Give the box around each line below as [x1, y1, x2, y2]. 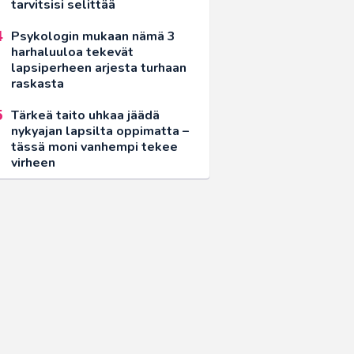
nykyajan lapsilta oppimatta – [11, 122, 189, 140]
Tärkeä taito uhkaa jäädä [11, 106, 160, 124]
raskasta [11, 74, 64, 92]
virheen [11, 153, 55, 171]
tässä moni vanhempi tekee [11, 137, 178, 156]
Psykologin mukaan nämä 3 [11, 27, 175, 45]
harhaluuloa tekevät [11, 43, 134, 61]
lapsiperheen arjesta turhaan [11, 58, 186, 77]
